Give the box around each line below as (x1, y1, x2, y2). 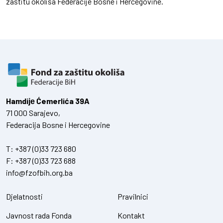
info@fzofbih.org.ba (6, 168, 73, 178)
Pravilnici (117, 192, 148, 202)
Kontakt (117, 211, 145, 221)
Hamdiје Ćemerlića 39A (6, 96, 90, 106)
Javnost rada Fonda (6, 211, 72, 221)
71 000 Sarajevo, (6, 108, 60, 118)
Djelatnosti (6, 192, 43, 202)
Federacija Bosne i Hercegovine (6, 120, 110, 130)
